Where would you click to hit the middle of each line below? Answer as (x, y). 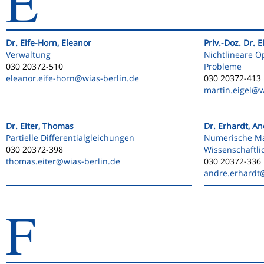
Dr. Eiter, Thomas (40, 126)
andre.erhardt (232, 173)
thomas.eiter (31, 161)
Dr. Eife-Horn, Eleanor (49, 43)
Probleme (223, 66)
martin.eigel (228, 90)
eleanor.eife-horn (40, 78)
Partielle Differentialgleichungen (70, 138)
